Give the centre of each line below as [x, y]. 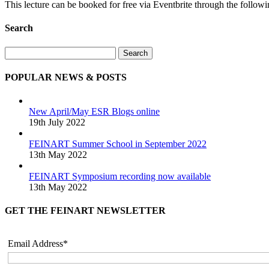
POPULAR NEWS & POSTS [66, 77]
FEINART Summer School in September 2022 [118, 144]
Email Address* [38, 243]
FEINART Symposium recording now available [120, 177]
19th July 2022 [57, 122]
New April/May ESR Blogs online [94, 112]
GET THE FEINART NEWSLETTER [85, 211]
